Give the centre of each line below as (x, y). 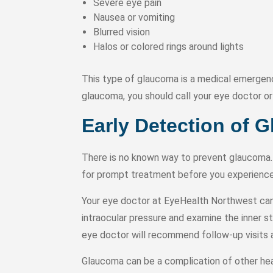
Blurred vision (122, 32)
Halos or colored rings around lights (169, 47)
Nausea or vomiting (134, 17)
